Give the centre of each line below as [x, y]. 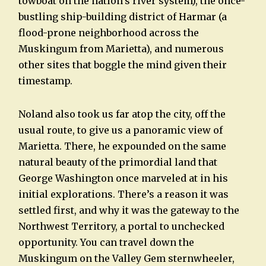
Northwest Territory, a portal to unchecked [121, 226]
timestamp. [45, 80]
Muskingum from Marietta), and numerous [121, 48]
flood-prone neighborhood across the [108, 32]
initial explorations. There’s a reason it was [123, 194]
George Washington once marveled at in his [123, 178]
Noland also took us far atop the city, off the [122, 114]
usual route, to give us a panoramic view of [120, 130]
